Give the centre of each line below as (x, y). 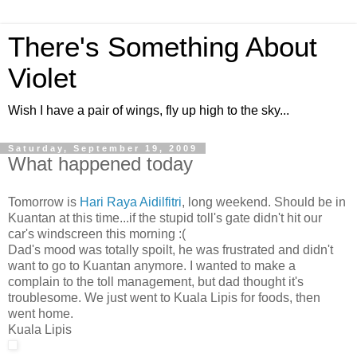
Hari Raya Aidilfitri (131, 202)
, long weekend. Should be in (264, 202)
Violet (42, 78)
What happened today (100, 164)
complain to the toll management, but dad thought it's (156, 281)
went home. (41, 313)
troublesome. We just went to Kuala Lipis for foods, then (164, 297)
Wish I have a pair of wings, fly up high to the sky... (149, 110)
